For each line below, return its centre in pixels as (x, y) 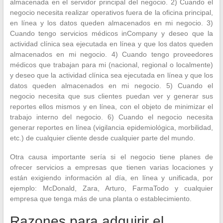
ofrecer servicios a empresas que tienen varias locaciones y (111, 167)
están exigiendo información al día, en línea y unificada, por (111, 177)
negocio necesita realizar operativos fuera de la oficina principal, (111, 12)
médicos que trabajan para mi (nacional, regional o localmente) (111, 64)
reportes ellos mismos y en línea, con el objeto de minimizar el (111, 106)
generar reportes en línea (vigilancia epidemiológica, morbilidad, (111, 127)
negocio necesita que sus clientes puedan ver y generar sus (111, 96)
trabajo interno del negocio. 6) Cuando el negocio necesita (111, 117)
